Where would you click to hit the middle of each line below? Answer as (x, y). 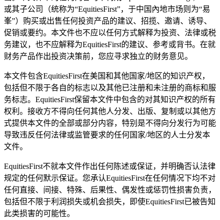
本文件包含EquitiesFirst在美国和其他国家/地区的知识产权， (107, 76)
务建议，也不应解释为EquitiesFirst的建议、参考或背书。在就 (110, 45)
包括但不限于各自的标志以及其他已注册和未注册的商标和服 (110, 88)
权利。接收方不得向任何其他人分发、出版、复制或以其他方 (110, 111)
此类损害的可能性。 (39, 214)
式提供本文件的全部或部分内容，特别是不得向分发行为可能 (110, 123)
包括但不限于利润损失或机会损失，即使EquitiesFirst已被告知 (110, 202)
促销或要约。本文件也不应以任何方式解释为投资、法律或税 (110, 33)
